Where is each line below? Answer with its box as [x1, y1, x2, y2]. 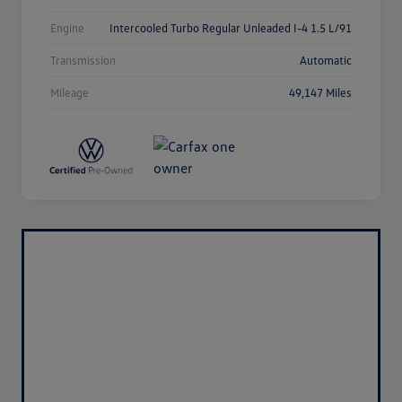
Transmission [50, 53, 116, 68]
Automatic [300, 53, 352, 68]
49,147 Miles [289, 85, 352, 100]
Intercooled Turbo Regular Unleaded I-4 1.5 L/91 [109, 21, 352, 36]
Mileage [50, 85, 89, 100]
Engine [50, 21, 84, 36]
